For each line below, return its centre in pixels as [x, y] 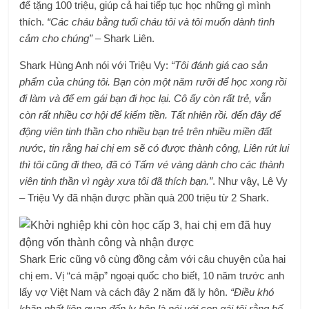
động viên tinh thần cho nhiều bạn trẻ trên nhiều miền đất [146, 131]
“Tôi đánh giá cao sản [220, 65]
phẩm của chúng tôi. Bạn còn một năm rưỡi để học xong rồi [153, 82]
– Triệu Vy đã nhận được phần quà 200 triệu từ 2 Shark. [144, 198]
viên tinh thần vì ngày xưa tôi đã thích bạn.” [116, 181]
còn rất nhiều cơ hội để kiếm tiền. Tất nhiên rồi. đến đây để [150, 115]
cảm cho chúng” [56, 38]
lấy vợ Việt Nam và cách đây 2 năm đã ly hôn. [125, 292]
